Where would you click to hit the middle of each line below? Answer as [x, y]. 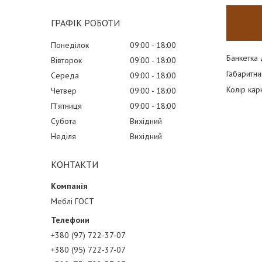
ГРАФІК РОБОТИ [85, 23]
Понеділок [70, 45]
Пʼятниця [66, 106]
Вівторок [66, 60]
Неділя [63, 136]
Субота [63, 121]
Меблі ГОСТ [73, 201]
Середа [65, 75]
